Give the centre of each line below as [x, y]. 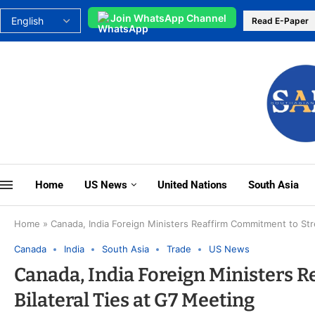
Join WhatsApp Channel [168, 18]
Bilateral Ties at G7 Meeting [134, 301]
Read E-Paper [280, 21]
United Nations [192, 185]
